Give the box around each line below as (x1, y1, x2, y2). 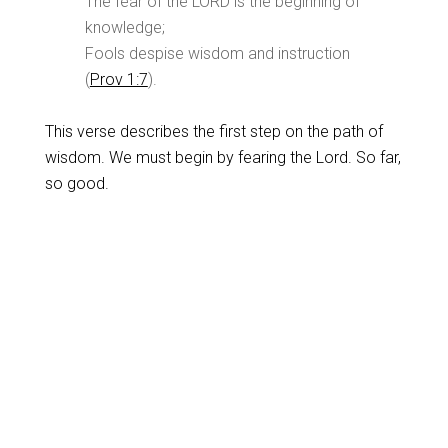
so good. (44, 174, 109, 193)
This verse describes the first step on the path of (44, 122, 383, 141)
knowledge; (84, 18, 165, 37)
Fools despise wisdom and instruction (84, 44, 350, 63)
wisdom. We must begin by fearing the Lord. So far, (44, 148, 401, 167)
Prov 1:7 (89, 70, 148, 89)
